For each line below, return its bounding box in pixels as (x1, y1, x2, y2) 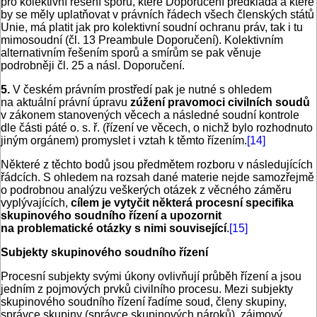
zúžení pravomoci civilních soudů (130, 96, 310, 109)
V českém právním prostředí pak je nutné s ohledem (10, 83, 272, 96)
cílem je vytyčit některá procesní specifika (71, 197, 294, 209)
